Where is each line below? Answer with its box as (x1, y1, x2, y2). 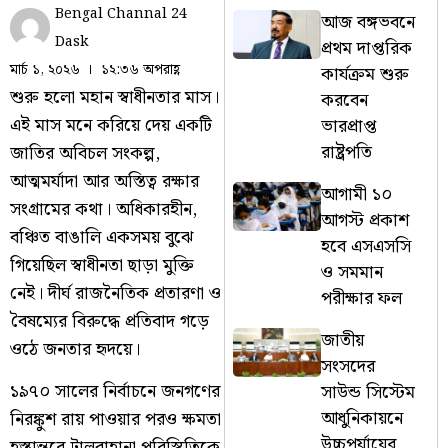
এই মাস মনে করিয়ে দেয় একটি (10, 110, 212, 140)
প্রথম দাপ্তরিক (321, 33, 413, 63)
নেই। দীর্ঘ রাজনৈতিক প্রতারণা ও (10, 278, 221, 308)
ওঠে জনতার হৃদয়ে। (10, 334, 140, 364)
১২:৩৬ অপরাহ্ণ (101, 58, 180, 81)
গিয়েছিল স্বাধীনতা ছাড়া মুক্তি (10, 250, 194, 280)
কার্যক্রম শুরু (321, 59, 410, 89)
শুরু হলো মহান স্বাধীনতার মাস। (10, 82, 219, 112)
